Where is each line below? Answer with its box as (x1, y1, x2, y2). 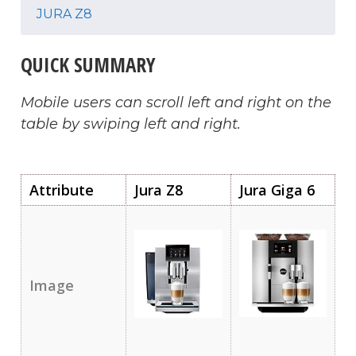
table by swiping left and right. (21, 114, 241, 133)
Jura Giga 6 (239, 180, 315, 199)
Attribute (29, 180, 94, 199)
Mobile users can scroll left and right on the (21, 93, 331, 111)
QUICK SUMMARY (21, 50, 156, 78)
